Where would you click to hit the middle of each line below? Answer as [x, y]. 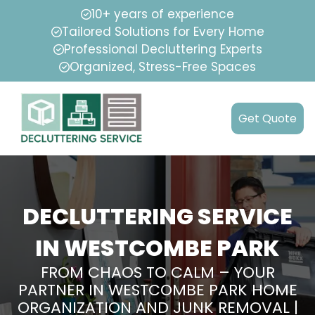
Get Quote [268, 119]
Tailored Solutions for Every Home [163, 32]
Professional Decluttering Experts [163, 49]
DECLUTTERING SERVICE [157, 217]
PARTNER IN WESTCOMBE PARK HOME [157, 290]
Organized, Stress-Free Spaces [163, 67]
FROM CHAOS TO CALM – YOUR [157, 273]
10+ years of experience [163, 14]
